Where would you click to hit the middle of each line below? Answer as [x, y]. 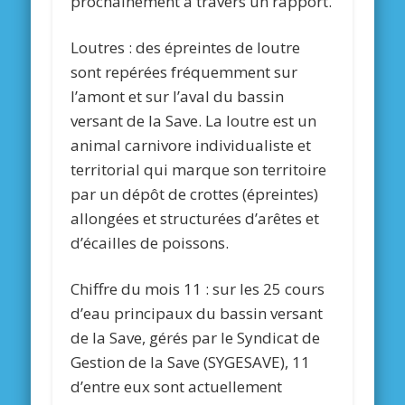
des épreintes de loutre [218, 48]
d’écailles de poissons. [150, 243]
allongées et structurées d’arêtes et [195, 219]
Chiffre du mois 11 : [142, 289]
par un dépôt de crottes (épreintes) [195, 194]
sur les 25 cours [269, 289]
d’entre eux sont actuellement [177, 387]
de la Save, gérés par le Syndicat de [196, 338]
